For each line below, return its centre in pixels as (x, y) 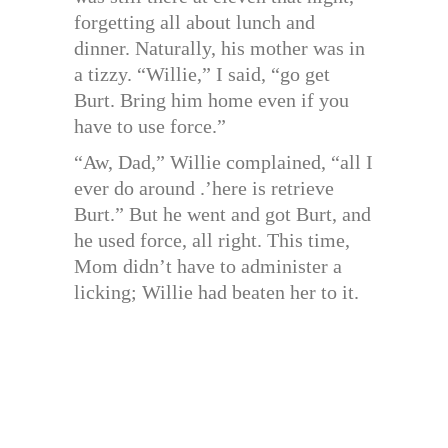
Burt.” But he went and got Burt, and (222, 214)
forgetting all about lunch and (194, 22)
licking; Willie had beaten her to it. (216, 292)
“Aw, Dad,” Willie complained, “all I (223, 162)
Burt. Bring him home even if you (211, 100)
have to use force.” (150, 126)
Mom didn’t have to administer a (208, 266)
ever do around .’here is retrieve (204, 188)
